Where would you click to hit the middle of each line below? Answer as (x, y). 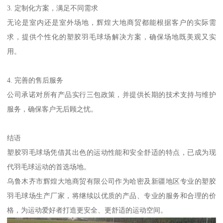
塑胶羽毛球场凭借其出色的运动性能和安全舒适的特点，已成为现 (111, 153)
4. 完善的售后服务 (35, 80)
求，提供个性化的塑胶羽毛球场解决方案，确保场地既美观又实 (111, 37)
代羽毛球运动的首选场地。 (49, 167)
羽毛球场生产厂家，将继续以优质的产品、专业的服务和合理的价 (111, 196)
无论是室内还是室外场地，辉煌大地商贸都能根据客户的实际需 (111, 23)
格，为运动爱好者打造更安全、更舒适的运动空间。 (87, 210)
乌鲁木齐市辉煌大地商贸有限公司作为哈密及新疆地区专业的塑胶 (111, 181)
